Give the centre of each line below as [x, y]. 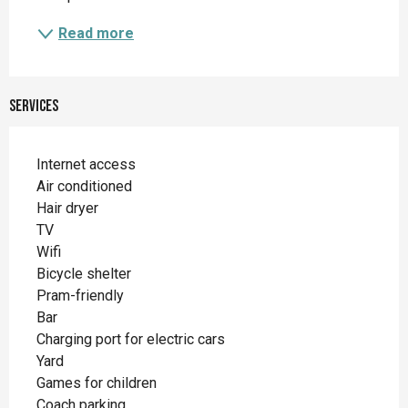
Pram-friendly [80, 296]
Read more [96, 34]
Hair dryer [67, 209]
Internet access [86, 165]
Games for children [97, 383]
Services [34, 107]
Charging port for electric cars [131, 340]
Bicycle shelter [84, 274]
